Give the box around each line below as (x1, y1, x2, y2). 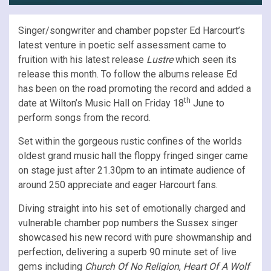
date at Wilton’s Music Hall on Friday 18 (18, 97, 184, 109)
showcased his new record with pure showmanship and (18, 231, 252, 243)
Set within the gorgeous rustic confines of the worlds (18, 135, 242, 147)
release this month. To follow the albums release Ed (18, 68, 237, 80)
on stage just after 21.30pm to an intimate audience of (18, 164, 246, 176)
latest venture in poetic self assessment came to (18, 39, 226, 51)
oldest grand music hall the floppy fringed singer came (18, 149, 248, 162)
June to (191, 97, 224, 109)
